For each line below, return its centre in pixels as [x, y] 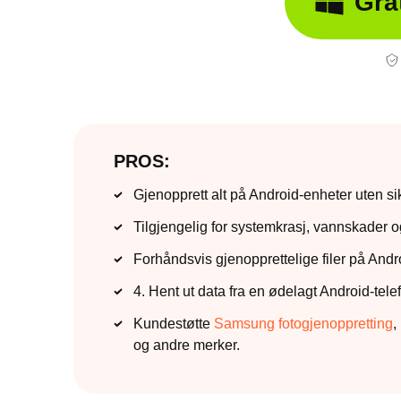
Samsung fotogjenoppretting [303, 324]
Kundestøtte [174, 324]
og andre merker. [187, 345]
